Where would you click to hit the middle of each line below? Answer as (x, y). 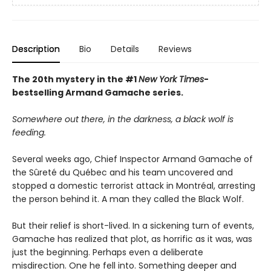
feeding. (29, 133)
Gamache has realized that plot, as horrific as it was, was (132, 239)
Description (36, 49)
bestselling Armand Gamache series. (98, 93)
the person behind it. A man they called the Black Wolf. (128, 199)
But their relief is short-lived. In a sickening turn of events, (133, 226)
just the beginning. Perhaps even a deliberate (108, 253)
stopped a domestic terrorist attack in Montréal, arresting (134, 186)
